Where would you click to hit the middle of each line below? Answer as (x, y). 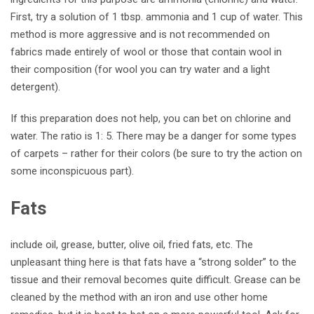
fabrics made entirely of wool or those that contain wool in (146, 52)
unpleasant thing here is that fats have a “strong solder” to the (153, 262)
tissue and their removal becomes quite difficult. (122, 280)
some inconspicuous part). (72, 171)
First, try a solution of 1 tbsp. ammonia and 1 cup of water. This (157, 17)
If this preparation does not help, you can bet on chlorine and (151, 119)
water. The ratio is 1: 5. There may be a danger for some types (153, 136)
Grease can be (267, 280)
